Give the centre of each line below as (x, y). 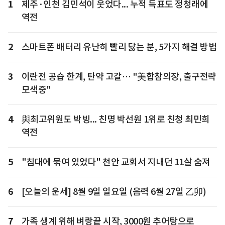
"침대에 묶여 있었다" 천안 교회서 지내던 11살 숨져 (116, 162)
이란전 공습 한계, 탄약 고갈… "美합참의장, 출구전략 (119, 77)
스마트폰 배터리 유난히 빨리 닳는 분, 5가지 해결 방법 (119, 47)
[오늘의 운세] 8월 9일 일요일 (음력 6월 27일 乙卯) (114, 192)
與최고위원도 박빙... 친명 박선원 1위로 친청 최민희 (116, 120)
